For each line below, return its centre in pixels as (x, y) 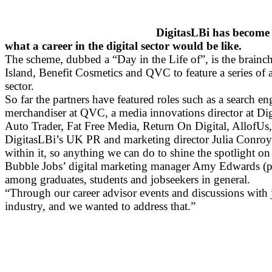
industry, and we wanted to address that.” (100, 206)
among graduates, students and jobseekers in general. (127, 179)
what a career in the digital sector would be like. (123, 46)
